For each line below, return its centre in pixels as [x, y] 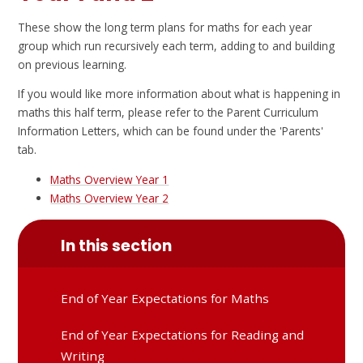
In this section [117, 246]
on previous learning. [73, 64]
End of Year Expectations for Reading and [183, 334]
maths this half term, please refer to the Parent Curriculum [169, 113]
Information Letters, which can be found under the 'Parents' [171, 131]
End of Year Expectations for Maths [165, 298]
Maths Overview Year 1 [110, 179]
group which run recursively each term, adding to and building [177, 45]
